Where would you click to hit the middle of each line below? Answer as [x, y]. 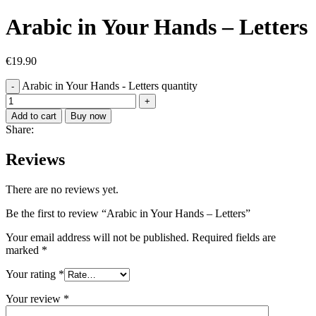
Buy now [88, 116]
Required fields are [234, 238]
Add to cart [34, 116]
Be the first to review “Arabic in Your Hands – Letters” [128, 214]
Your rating [32, 274]
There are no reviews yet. [62, 190]
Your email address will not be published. [97, 238]
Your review [35, 299]
